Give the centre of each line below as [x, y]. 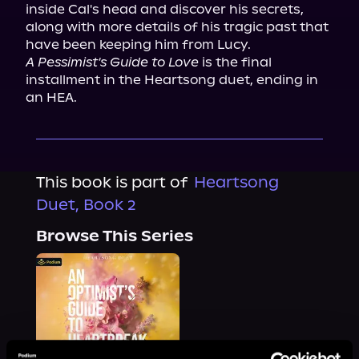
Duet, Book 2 [86, 205]
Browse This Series [114, 236]
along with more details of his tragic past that [177, 27]
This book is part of [111, 182]
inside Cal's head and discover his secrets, [165, 9]
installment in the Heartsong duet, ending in [172, 80]
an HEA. [51, 97]
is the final [235, 62]
